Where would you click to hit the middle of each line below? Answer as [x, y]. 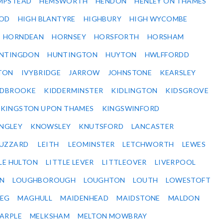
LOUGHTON [105, 180]
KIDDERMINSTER [74, 91]
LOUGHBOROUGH [44, 180]
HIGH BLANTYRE [47, 19]
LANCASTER [153, 126]
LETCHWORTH [148, 144]
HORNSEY [69, 37]
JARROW [84, 73]
